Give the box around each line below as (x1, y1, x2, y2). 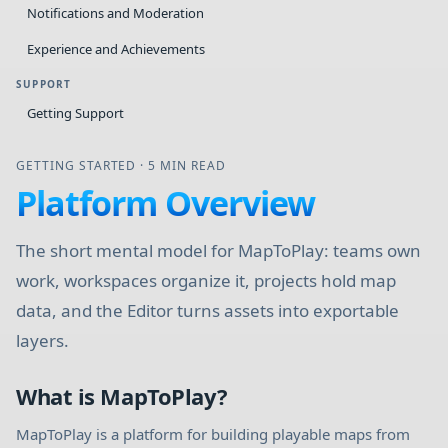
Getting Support (27, 104, 124, 122)
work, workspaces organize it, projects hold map (16, 269, 396, 292)
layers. (16, 329, 69, 352)
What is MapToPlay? (16, 381, 228, 411)
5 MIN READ (148, 157, 226, 174)
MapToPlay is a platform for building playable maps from (16, 424, 410, 444)
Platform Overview (16, 180, 315, 226)
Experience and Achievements (27, 40, 205, 58)
